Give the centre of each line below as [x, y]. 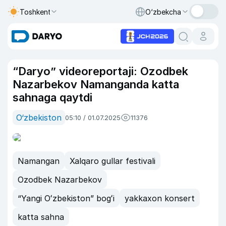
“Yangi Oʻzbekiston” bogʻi [66, 198]
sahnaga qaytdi [52, 97]
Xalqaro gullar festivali [112, 161]
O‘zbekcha [163, 12]
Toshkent [35, 12]
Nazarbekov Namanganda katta [96, 84]
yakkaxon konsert [160, 198]
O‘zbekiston [39, 118]
